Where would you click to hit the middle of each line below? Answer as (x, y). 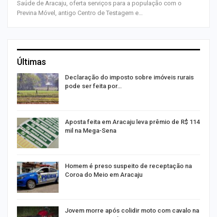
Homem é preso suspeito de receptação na (128, 166)
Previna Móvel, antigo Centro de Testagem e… (80, 13)
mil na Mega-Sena (91, 130)
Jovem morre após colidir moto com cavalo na (132, 210)
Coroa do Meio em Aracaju (104, 175)
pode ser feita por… (93, 86)
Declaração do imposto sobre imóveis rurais (129, 77)
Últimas (31, 62)
